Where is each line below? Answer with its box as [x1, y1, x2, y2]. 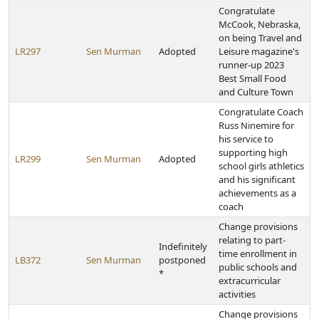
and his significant [219, 173, 296, 186]
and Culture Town [219, 85, 293, 98]
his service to [219, 132, 273, 145]
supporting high [219, 146, 288, 159]
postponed [159, 253, 206, 266]
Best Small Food [219, 72, 286, 85]
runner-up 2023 [219, 58, 284, 71]
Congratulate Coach [219, 105, 303, 118]
